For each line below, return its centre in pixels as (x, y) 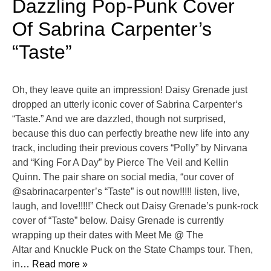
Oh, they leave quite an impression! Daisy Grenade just (130, 90)
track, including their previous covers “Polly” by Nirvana (130, 148)
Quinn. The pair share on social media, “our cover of (123, 177)
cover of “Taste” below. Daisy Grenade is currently (118, 221)
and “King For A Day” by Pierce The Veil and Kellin (120, 163)
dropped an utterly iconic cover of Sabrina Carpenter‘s (127, 105)
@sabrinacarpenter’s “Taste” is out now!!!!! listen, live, (126, 192)
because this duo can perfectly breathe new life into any (131, 134)
